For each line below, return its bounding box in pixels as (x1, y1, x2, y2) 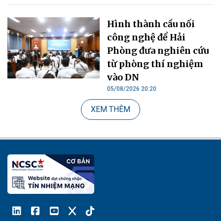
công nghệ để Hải (107, 31, 186, 43)
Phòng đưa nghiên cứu (107, 44, 209, 56)
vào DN (107, 71, 140, 83)
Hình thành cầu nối (107, 18, 195, 30)
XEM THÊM (91, 104, 130, 114)
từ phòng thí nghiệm (107, 58, 204, 70)
